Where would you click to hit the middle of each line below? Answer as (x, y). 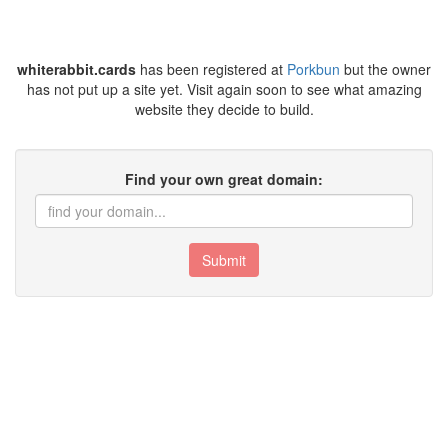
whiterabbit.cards (76, 69)
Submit (224, 260)
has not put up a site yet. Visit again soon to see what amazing (224, 89)
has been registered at (211, 69)
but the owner (385, 69)
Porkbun (313, 69)
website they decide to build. (224, 109)
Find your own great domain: (224, 179)
